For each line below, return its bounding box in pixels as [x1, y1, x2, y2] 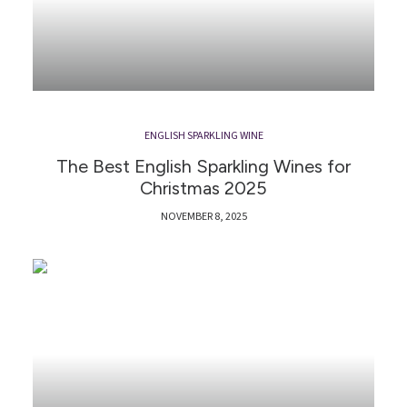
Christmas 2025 [140, 176, 267, 199]
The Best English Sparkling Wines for [56, 154, 351, 177]
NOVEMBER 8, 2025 [160, 208, 247, 224]
